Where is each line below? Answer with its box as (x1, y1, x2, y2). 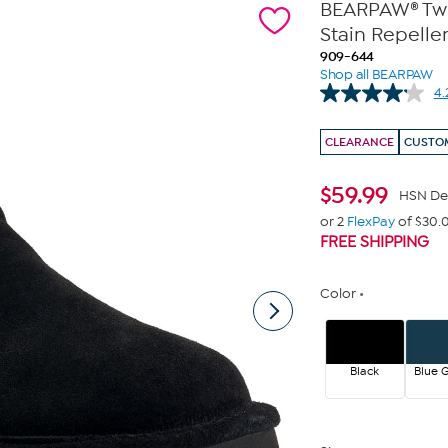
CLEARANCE (324, 135, 394, 149)
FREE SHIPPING (319, 233, 429, 251)
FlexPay (346, 213, 395, 230)
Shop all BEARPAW (319, 66, 433, 83)
